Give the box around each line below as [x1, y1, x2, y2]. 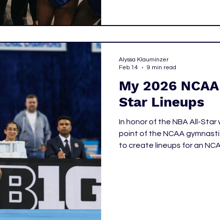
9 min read [147, 64, 176, 71]
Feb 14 [119, 64, 138, 71]
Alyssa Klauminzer [119, 56, 168, 63]
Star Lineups [119, 94, 204, 110]
